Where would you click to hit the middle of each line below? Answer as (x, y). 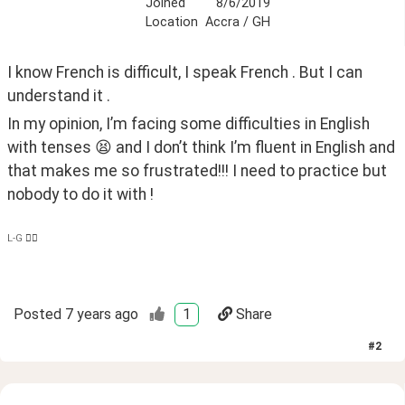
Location (171, 22)
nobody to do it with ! (82, 194)
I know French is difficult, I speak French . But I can (185, 72)
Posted (38, 315)
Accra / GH (237, 22)
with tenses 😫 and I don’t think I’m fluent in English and (201, 147)
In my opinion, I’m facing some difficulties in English (188, 123)
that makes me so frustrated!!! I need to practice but (197, 170)
